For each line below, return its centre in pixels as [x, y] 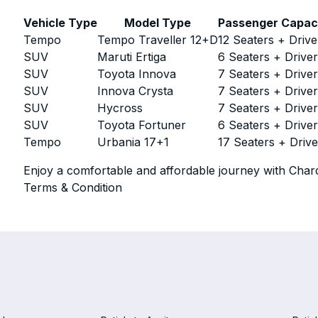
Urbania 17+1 [133, 142]
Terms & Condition [73, 187]
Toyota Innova [137, 74]
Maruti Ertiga [132, 57]
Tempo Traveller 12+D [158, 40]
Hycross [120, 108]
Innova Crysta [136, 91]
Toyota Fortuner [142, 125]
